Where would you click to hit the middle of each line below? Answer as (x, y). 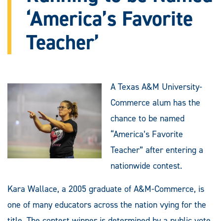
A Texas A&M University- (156, 87)
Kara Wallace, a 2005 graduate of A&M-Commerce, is (106, 189)
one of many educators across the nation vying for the (107, 204)
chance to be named (147, 118)
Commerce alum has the (155, 102)
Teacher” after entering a (157, 150)
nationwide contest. (146, 166)
